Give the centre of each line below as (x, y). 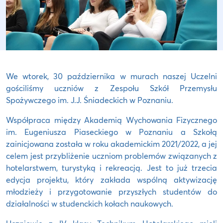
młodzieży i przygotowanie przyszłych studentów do (111, 192)
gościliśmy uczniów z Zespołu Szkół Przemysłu (111, 88)
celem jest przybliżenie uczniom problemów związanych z (111, 156)
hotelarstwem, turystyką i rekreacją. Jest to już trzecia (111, 168)
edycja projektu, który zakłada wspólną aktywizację (111, 180)
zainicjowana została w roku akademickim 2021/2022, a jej (111, 144)
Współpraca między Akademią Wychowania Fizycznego (111, 120)
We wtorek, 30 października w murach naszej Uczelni (111, 76)
